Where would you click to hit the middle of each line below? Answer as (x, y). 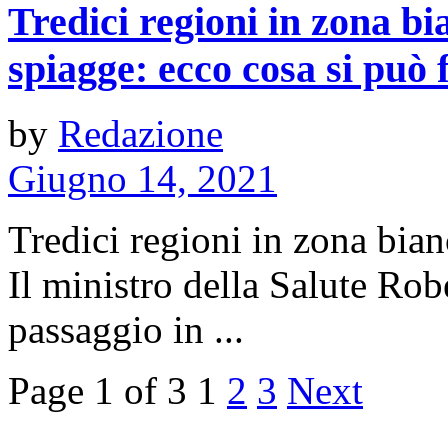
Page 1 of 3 (97, 390)
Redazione (140, 133)
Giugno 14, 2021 (142, 178)
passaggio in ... (126, 329)
